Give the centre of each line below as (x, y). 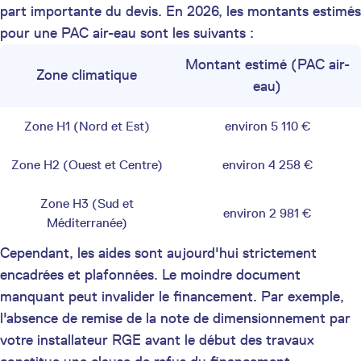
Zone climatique (87, 75)
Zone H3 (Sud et (87, 204)
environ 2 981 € (267, 214)
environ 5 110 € (267, 127)
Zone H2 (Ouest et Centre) (87, 165)
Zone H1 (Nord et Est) (87, 127)
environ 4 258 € (267, 165)
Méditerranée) (87, 223)
